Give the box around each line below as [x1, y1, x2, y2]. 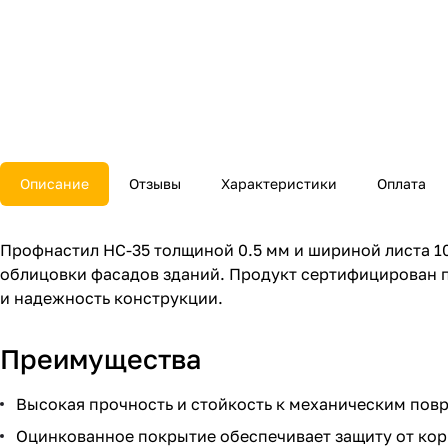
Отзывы [129, 175, 181, 193]
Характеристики [221, 175, 337, 193]
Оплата [377, 175, 426, 193]
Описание [20, 175, 89, 193]
